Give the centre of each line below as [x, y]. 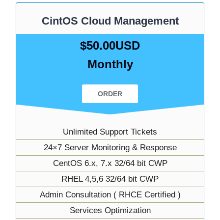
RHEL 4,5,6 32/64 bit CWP [110, 179]
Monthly [110, 64]
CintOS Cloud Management [110, 21]
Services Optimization [110, 210]
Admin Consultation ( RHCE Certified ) [110, 194]
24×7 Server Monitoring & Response [110, 147]
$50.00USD [110, 45]
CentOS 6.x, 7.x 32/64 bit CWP [110, 163]
